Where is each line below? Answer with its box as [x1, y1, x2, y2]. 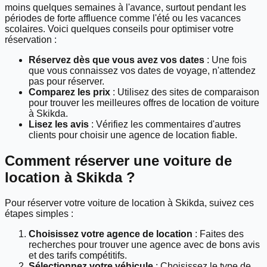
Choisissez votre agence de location [29, 229, 193, 240]
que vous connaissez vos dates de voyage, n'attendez [29, 66, 256, 76]
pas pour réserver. [29, 76, 104, 87]
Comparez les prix [29, 87, 110, 98]
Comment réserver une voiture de [5, 153, 232, 169]
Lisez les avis [29, 119, 89, 130]
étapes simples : [5, 209, 73, 219]
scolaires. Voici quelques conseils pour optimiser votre [5, 24, 234, 35]
